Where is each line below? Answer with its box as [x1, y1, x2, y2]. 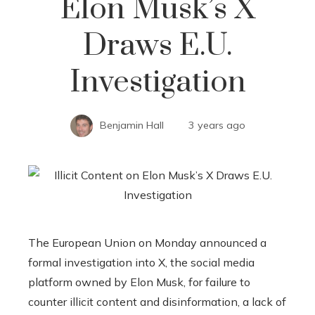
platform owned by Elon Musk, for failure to [28, 274, 250, 289]
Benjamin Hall [99, 118, 164, 131]
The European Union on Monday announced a [28, 235, 266, 250]
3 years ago [188, 118, 245, 131]
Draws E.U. [83, 26, 232, 65]
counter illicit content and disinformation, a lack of [28, 294, 286, 309]
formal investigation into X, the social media [28, 255, 255, 269]
